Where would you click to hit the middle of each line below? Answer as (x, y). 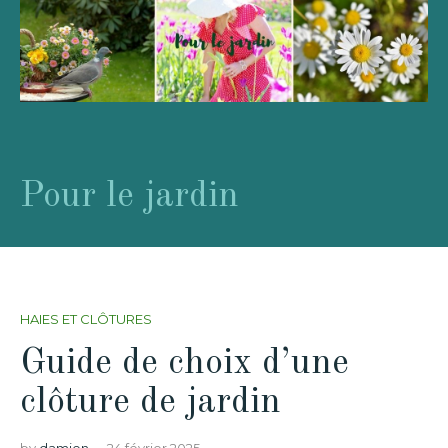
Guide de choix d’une (184, 363)
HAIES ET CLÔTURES (86, 319)
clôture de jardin (150, 402)
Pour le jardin (129, 197)
